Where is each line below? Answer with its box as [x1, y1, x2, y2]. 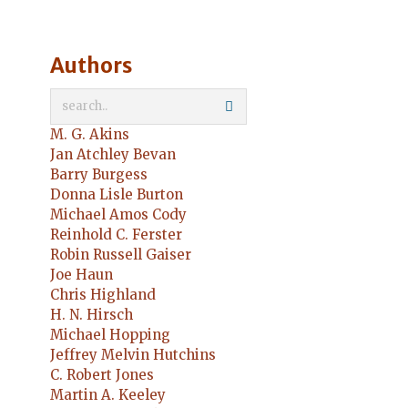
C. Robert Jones [50, 365, 154, 383]
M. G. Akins [50, 125, 129, 143]
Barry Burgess [50, 165, 148, 183]
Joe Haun [50, 265, 113, 283]
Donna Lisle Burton [50, 185, 183, 203]
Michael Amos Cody [50, 205, 187, 223]
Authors [50, 52, 132, 78]
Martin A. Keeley [50, 385, 166, 403]
